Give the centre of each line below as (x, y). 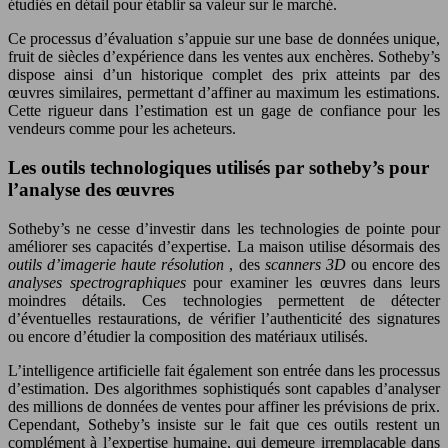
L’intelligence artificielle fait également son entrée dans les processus (224, 370)
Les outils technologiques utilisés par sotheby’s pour (218, 168)
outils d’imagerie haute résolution (119, 264)
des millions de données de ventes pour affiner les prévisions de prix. (224, 406)
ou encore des (395, 264)
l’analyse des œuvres (91, 190)
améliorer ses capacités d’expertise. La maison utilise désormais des (224, 246)
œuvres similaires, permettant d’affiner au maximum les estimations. (224, 93)
